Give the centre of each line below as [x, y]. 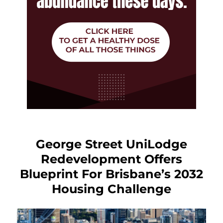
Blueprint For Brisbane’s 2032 [111, 174]
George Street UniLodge [111, 144]
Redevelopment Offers [111, 159]
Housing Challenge [111, 189]
